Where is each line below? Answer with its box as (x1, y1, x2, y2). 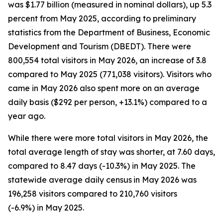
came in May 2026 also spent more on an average (8, 83, 200, 93)
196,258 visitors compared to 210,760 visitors (8, 189, 177, 199)
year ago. (8, 111, 47, 121)
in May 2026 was (133, 175, 197, 185)
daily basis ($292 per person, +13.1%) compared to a (8, 97, 207, 107)
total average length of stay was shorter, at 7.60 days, (8, 147, 215, 157)
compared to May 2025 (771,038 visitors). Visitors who (8, 69, 212, 79)
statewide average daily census (8, 175, 132, 185)
